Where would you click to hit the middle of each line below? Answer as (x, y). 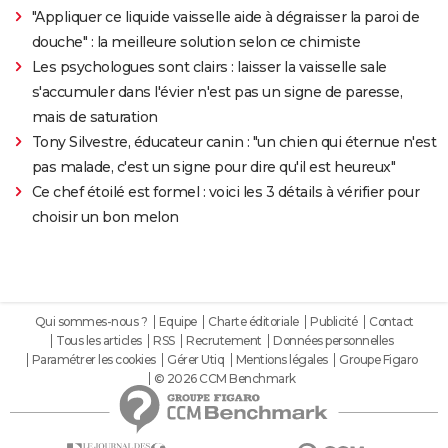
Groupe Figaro (378, 359)
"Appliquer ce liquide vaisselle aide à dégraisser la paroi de (225, 16)
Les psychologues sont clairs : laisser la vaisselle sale (209, 66)
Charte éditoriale (253, 321)
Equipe (177, 321)
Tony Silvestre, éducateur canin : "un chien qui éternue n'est (234, 141)
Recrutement (224, 340)
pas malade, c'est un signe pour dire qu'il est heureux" (213, 166)
